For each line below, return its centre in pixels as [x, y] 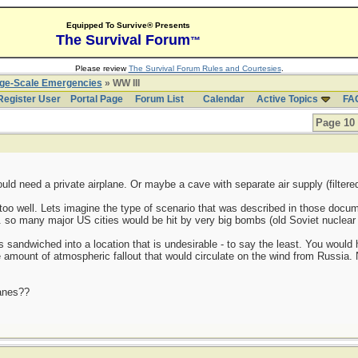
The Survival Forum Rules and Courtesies [205, 68]
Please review [101, 68]
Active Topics [287, 99]
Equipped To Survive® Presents [128, 25]
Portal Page [96, 99]
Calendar [223, 99]
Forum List [159, 99]
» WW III [121, 83]
